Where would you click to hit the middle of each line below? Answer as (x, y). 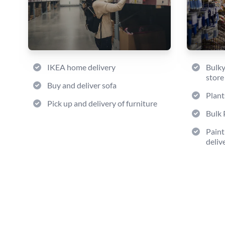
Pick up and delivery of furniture (102, 103)
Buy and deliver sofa (82, 85)
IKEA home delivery (81, 67)
